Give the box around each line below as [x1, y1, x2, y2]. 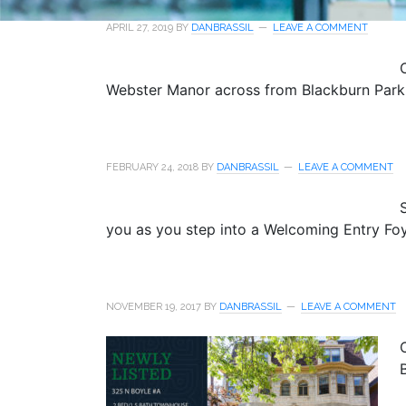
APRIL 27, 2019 [106, 22, 173, 34]
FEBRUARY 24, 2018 [106, 161, 198, 174]
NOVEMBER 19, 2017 [106, 301, 201, 314]
